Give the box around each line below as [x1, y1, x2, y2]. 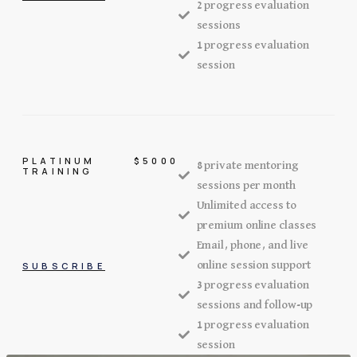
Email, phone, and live [196, 239, 309, 251]
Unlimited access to [196, 199, 296, 211]
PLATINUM [22, 155, 96, 167]
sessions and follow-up [196, 299, 313, 311]
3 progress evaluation [196, 279, 309, 291]
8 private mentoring [196, 159, 299, 171]
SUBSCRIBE [22, 259, 105, 272]
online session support [196, 259, 312, 271]
